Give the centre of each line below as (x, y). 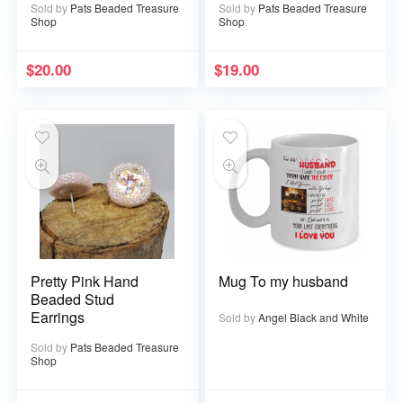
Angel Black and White (314, 317)
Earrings (58, 317)
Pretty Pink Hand (85, 281)
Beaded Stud (73, 299)
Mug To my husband (284, 281)
